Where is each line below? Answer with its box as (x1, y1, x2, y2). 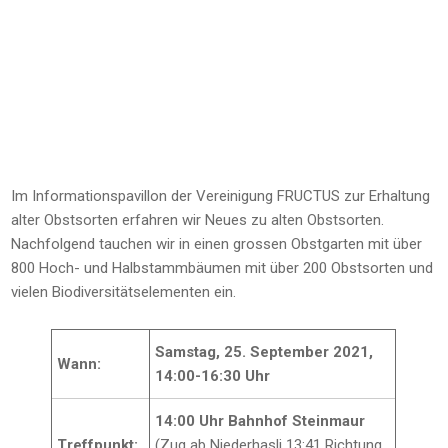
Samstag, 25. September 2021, (155, 342, 374, 361)
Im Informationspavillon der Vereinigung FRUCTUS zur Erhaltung (11, 186, 431, 205)
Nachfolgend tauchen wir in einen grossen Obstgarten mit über (11, 234, 423, 253)
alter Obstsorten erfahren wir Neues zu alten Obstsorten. (11, 210, 385, 229)
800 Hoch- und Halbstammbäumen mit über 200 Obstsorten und (11, 258, 434, 277)
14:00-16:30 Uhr (155, 366, 271, 385)
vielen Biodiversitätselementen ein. (11, 282, 237, 301)
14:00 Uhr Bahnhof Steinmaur (155, 411, 366, 430)
